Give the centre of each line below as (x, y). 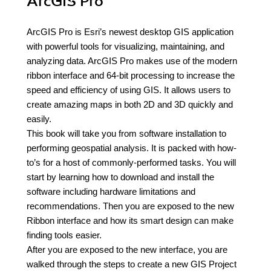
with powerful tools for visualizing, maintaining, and (126, 46)
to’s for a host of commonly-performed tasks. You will (131, 162)
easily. (39, 119)
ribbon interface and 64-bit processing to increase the (131, 75)
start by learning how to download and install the (120, 177)
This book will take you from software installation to (126, 133)
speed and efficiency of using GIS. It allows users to (129, 90)
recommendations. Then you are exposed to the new (130, 206)
